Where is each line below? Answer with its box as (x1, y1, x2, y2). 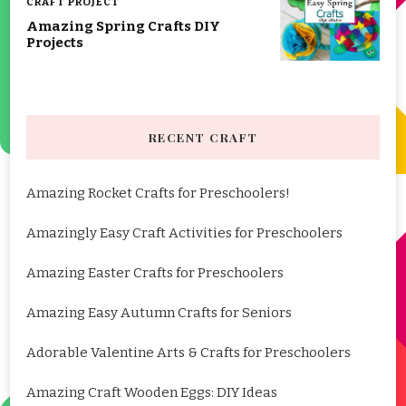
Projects (26, 34, 83, 52)
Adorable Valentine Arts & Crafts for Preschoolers (26, 344, 351, 362)
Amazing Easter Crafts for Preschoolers (26, 265, 284, 282)
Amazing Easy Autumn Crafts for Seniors (26, 304, 292, 322)
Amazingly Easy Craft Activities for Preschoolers (26, 225, 343, 242)
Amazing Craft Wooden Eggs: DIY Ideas (26, 384, 277, 401)
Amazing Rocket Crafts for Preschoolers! (26, 185, 290, 202)
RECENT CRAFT (148, 130, 258, 146)
